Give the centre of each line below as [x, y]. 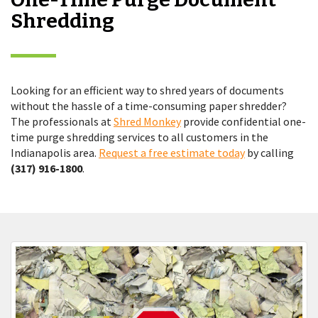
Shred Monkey [147, 121]
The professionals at [62, 121]
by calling [269, 152]
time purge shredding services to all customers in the [139, 137]
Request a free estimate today [172, 152]
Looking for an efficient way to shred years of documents [147, 90]
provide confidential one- [243, 121]
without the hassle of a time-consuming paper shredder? [149, 105]
